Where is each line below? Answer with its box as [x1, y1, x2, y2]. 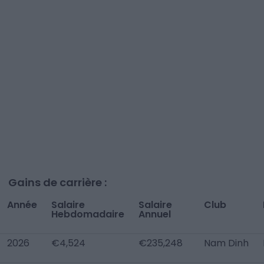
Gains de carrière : [8, 175, 107, 190]
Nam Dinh [204, 236, 249, 250]
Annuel [138, 207, 171, 221]
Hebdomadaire [51, 207, 124, 221]
